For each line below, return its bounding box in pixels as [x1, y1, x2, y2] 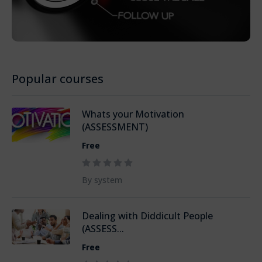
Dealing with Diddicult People [82, 209, 213, 222]
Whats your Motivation [82, 107, 184, 120]
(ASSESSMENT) [82, 120, 148, 133]
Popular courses [12, 70, 104, 87]
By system [82, 174, 122, 185]
